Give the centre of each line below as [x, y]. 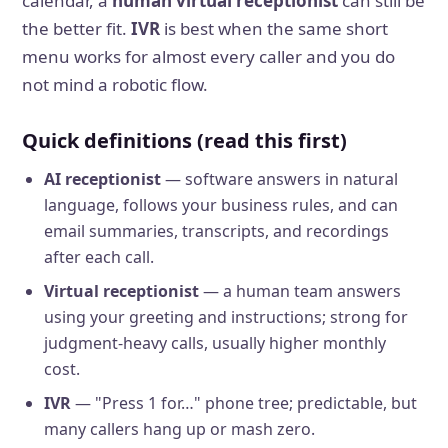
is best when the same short [274, 28]
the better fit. [77, 28]
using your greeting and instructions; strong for [225, 317]
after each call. [98, 257]
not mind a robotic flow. [115, 84]
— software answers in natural [279, 179]
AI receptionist [102, 179]
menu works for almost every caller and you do [209, 56]
